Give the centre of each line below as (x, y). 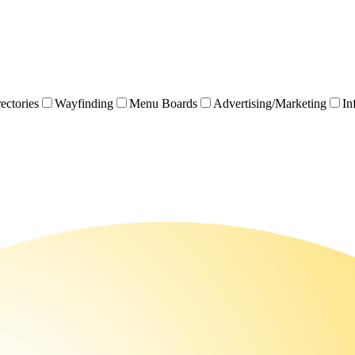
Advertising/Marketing (270, 103)
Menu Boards (163, 103)
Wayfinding (84, 103)
